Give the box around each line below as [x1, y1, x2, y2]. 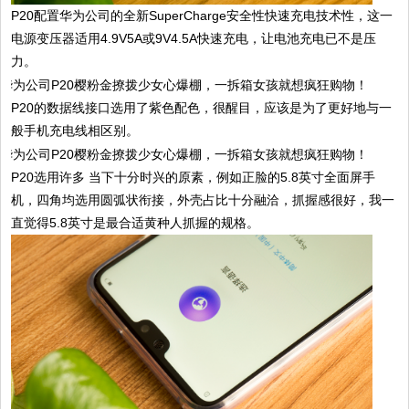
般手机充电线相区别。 [11, 123, 140, 139]
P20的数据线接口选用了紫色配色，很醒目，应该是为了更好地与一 [11, 100, 393, 116]
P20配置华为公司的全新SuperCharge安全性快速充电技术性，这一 [11, 8, 393, 24]
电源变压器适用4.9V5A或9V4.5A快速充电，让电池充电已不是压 [11, 31, 377, 47]
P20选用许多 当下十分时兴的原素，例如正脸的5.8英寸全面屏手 [11, 169, 376, 184]
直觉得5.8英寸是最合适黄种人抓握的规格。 [11, 215, 260, 230]
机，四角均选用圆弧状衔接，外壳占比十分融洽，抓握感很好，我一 [11, 192, 395, 207]
